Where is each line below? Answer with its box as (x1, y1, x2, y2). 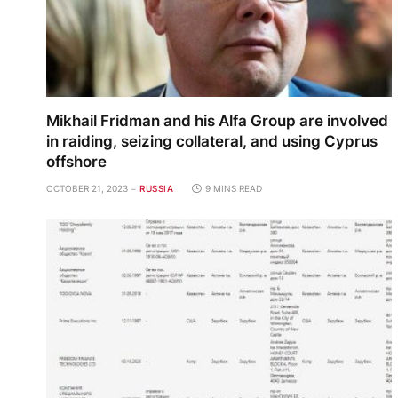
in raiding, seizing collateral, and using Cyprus (46, 131, 378, 150)
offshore (46, 152, 107, 171)
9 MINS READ (205, 182, 262, 194)
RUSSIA (139, 182, 173, 194)
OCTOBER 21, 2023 (46, 182, 128, 194)
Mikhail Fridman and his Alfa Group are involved (46, 111, 388, 130)
